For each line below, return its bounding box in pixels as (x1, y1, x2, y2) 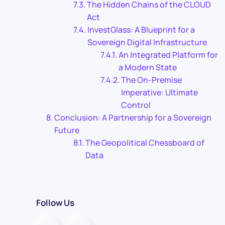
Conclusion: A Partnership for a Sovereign (54, 112, 212, 123)
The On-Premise (121, 74, 182, 85)
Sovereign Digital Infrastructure (87, 37, 207, 48)
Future (54, 125, 80, 136)
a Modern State (119, 62, 177, 73)
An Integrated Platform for (119, 49, 218, 60)
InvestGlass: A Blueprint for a (87, 24, 195, 35)
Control (121, 99, 151, 110)
